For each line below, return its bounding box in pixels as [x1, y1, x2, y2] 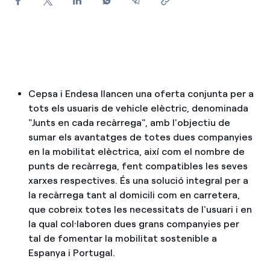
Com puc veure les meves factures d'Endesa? [22, 15, 233, 27]
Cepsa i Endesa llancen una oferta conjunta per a [28, 88, 254, 99]
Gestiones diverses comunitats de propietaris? [22, 124, 240, 136]
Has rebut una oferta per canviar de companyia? [22, 69, 245, 81]
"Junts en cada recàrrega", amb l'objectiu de [28, 117, 230, 128]
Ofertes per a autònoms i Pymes [22, 96, 172, 108]
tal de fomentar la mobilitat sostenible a [28, 233, 217, 244]
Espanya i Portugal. [28, 247, 115, 259]
